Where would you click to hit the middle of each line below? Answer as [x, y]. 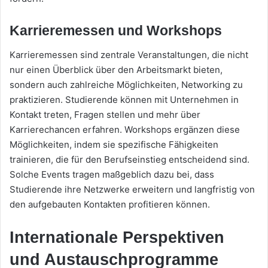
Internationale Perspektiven [117, 237]
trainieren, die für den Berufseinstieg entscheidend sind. [130, 159]
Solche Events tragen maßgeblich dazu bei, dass [112, 174]
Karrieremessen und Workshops [116, 31]
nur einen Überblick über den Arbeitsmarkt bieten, [116, 69]
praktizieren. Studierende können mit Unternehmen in [124, 99]
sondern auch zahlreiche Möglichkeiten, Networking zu [126, 84]
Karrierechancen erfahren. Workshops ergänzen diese [125, 129]
